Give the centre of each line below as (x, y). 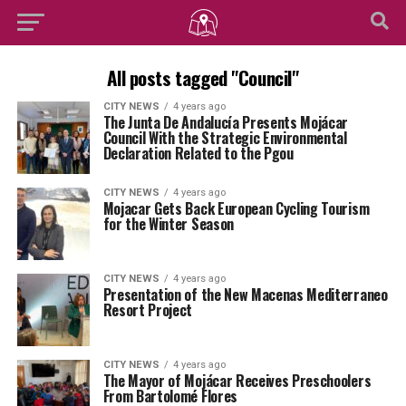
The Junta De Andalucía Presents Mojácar (226, 122)
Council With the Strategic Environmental (225, 138)
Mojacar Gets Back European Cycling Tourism (236, 208)
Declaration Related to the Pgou (198, 153)
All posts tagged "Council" (203, 77)
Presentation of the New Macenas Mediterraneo (245, 295)
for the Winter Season (168, 224)
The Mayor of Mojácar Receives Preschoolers (237, 381)
